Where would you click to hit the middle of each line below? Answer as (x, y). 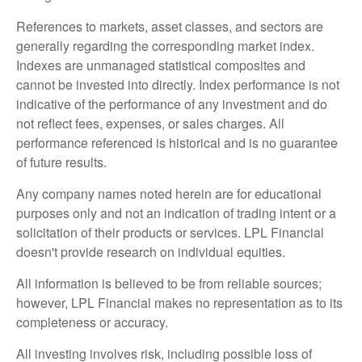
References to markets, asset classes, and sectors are (170, 27)
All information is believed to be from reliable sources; (169, 284)
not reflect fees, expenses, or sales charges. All (150, 124)
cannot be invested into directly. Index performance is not (178, 85)
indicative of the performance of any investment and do (172, 104)
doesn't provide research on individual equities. (151, 252)
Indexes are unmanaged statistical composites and (161, 65)
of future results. (61, 162)
